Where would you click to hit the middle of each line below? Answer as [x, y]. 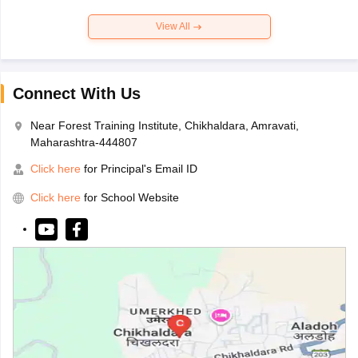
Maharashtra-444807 [84, 143]
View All [174, 27]
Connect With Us [76, 94]
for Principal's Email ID [139, 169]
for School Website [131, 198]
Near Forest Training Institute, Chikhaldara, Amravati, [164, 126]
